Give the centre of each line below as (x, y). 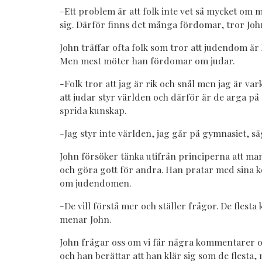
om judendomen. (96, 183)
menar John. (85, 219)
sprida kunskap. (93, 111)
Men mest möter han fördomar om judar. (147, 61)
